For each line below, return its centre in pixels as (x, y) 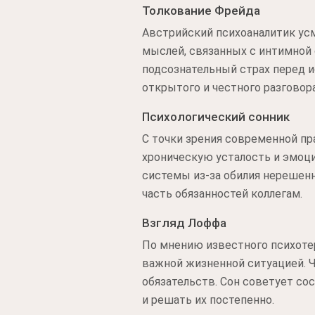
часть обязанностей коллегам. (222, 194)
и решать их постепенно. (208, 300)
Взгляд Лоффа (184, 223)
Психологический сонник (216, 117)
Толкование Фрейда (201, 11)
